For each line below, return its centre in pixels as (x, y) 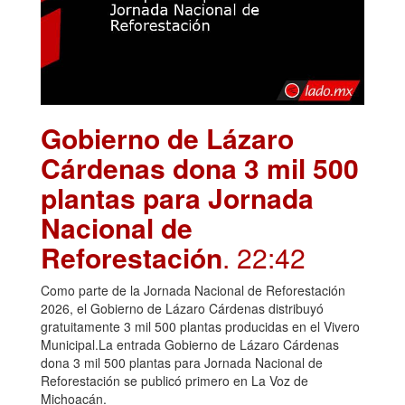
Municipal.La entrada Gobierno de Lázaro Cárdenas (190, 344)
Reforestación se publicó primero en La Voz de (174, 380)
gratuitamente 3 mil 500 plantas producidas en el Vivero (200, 326)
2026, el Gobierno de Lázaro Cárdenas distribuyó (182, 308)
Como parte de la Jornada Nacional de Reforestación (193, 290)
